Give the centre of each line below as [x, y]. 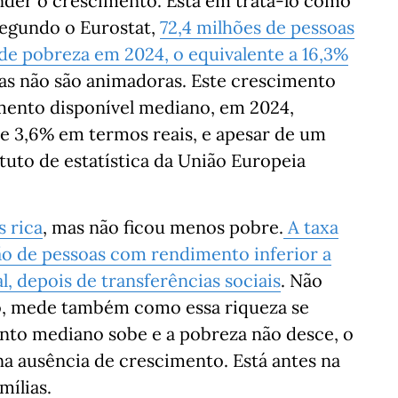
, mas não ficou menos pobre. [163, 227]
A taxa [311, 227]
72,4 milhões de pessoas [257, 27]
